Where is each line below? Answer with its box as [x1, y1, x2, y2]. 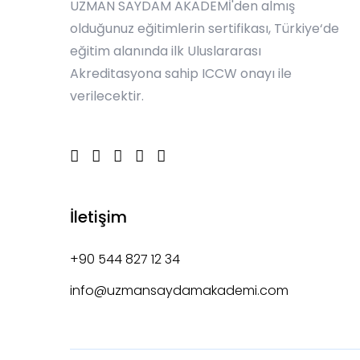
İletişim [70, 205, 127, 228]
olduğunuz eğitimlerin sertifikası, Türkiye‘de [70, 18, 339, 38]
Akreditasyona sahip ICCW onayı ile [70, 63, 292, 83]
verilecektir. [70, 86, 144, 105]
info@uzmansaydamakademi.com [70, 280, 288, 300]
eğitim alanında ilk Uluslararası [70, 41, 261, 60]
